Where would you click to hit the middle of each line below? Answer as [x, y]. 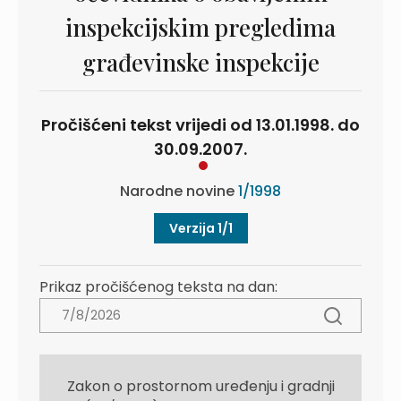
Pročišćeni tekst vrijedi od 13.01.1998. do [200, 125]
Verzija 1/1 [200, 228]
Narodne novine [179, 191]
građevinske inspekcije [200, 62]
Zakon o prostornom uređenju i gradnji [200, 386]
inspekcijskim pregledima [200, 27]
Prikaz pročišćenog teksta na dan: [158, 287]
